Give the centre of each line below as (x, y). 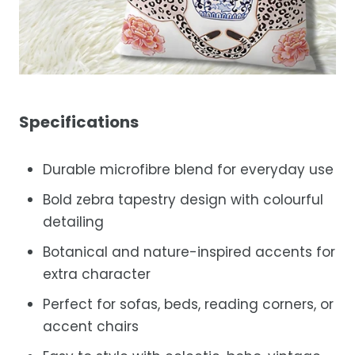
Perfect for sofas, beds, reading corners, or (188, 304)
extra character (97, 274)
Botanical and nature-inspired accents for (189, 252)
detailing (73, 222)
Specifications (79, 122)
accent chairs (91, 326)
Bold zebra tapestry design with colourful (183, 200)
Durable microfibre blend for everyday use (188, 170)
